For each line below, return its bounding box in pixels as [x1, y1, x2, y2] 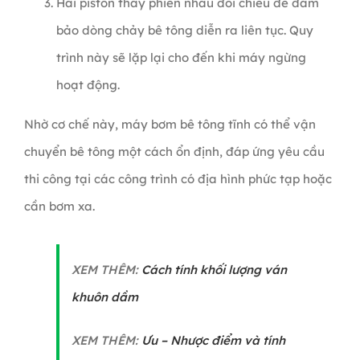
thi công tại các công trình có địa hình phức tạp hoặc [23, 171, 332, 187]
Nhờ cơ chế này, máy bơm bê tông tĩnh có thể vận [23, 117, 316, 133]
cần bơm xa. [23, 198, 95, 215]
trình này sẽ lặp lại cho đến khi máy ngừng [55, 50, 306, 66]
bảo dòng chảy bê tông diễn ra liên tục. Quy [55, 22, 313, 39]
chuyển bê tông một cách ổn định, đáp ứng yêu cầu [23, 144, 325, 160]
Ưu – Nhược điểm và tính [141, 333, 285, 349]
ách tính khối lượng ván [149, 262, 287, 278]
